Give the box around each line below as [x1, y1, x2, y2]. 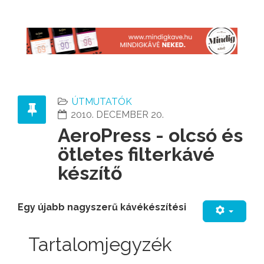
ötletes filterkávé [58, 143, 214, 165]
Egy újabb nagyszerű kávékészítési [18, 201, 186, 213]
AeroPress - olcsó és [58, 124, 243, 146]
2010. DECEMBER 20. [71, 108, 164, 120]
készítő [58, 161, 122, 184]
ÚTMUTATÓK [72, 95, 132, 107]
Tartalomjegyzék [28, 233, 172, 255]
